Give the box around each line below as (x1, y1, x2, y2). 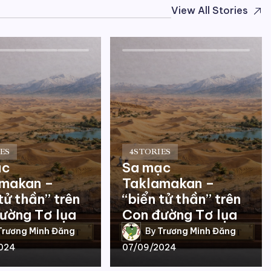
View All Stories (171, 4, 248, 17)
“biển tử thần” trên (122, 190, 241, 207)
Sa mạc (122, 158, 172, 176)
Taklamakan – (122, 174, 215, 192)
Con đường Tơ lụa (122, 206, 238, 223)
